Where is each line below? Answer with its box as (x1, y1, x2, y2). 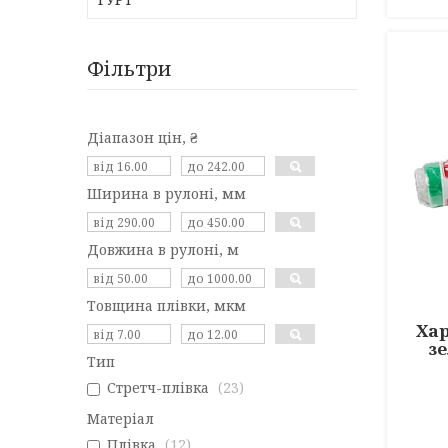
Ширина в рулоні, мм (87, 184, 246, 203)
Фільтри (87, 55, 172, 82)
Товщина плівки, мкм (87, 296, 246, 315)
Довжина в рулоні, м (87, 240, 239, 259)
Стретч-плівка (107, 378, 209, 397)
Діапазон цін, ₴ (87, 128, 198, 147)
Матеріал (87, 409, 154, 428)
